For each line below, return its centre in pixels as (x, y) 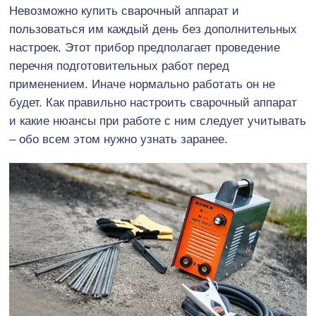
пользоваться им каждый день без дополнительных (153, 29)
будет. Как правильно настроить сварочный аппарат (153, 103)
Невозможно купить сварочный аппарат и (124, 11)
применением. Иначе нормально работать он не (142, 84)
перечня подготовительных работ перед (119, 66)
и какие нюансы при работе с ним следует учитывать (158, 121)
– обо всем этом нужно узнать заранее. (119, 139)
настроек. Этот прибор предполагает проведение (145, 48)
